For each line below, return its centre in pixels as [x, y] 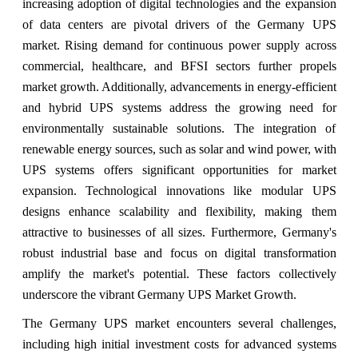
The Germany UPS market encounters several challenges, [179, 323]
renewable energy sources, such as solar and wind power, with [179, 149]
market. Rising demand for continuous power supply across [179, 45]
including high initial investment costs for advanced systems [179, 344]
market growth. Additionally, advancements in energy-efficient [179, 86]
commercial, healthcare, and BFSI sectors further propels [179, 66]
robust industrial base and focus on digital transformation [179, 253]
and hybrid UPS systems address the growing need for [179, 107]
